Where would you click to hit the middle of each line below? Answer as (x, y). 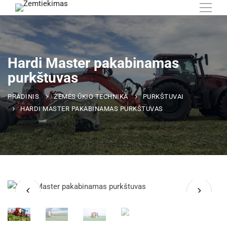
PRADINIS (23, 97)
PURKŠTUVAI (163, 97)
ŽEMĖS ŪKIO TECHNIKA (91, 97)
